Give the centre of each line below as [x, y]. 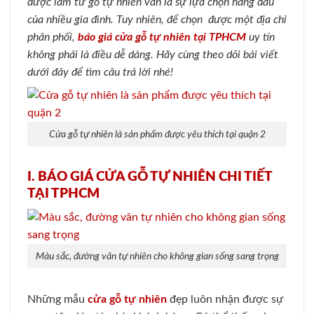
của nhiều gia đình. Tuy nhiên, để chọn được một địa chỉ [157, 20]
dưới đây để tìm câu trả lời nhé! [100, 72]
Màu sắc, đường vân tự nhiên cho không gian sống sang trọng [157, 256]
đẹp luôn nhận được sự [225, 299]
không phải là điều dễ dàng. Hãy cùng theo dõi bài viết [153, 55]
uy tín [262, 37]
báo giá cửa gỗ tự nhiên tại [143, 37]
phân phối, [53, 37]
